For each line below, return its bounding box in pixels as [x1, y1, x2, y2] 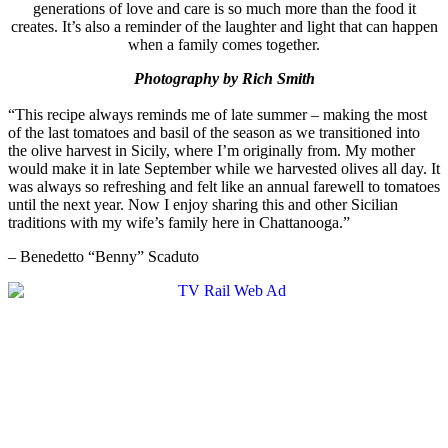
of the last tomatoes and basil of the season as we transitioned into [8, 124, 420, 142]
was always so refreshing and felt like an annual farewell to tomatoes [8, 178, 440, 196]
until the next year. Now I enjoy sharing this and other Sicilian [8, 196, 398, 214]
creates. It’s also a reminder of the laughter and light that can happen [10, 17, 438, 35]
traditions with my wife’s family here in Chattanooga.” [8, 214, 350, 232]
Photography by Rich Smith [133, 69, 315, 87]
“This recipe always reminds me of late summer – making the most [8, 106, 427, 124]
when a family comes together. [128, 35, 320, 53]
